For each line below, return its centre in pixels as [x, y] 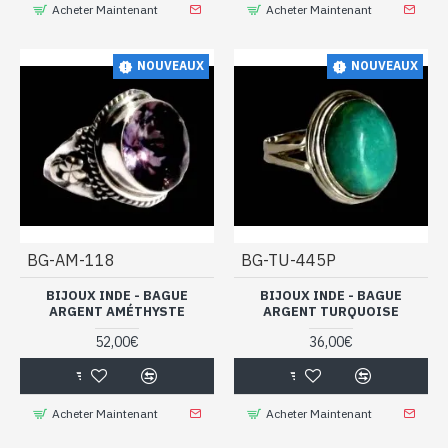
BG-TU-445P [288, 259]
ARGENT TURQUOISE [330, 311]
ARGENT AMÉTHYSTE [116, 311]
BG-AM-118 [71, 259]
